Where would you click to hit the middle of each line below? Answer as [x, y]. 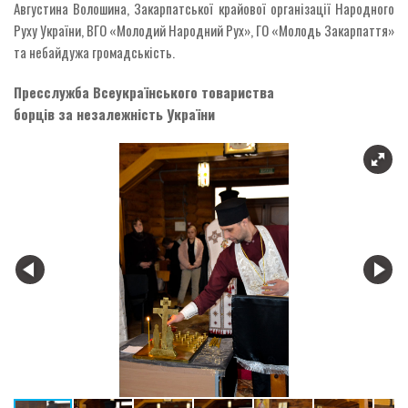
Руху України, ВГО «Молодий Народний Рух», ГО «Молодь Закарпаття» [204, 30]
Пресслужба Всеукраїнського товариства [144, 92]
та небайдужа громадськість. [94, 51]
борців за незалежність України [114, 113]
